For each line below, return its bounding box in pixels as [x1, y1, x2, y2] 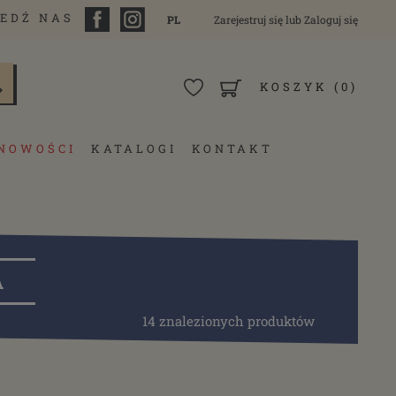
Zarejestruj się [214, 12, 283, 27]
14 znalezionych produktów [142, 312, 315, 331]
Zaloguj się [304, 12, 358, 27]
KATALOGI [91, 141, 178, 156]
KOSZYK [260, 79, 328, 95]
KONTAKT [192, 141, 274, 156]
